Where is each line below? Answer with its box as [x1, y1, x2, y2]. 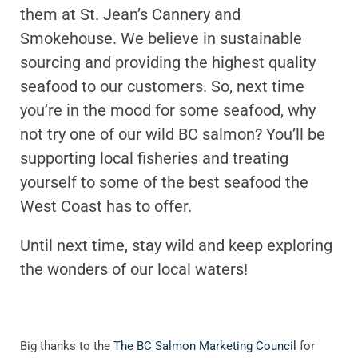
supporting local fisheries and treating [20, 148, 288, 168]
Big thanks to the [20, 338, 113, 353]
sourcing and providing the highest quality [20, 52, 316, 72]
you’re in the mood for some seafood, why [20, 100, 316, 120]
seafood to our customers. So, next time [20, 76, 304, 96]
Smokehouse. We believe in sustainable [20, 28, 302, 48]
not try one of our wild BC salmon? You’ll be [20, 124, 325, 144]
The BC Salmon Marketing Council [113, 338, 296, 353]
